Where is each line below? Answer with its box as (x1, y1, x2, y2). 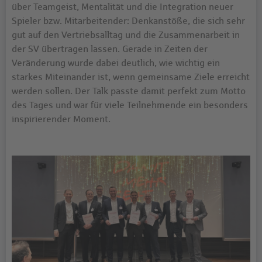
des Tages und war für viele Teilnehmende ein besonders (12, 99, 248, 111)
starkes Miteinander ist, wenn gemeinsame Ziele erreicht (12, 71, 250, 82)
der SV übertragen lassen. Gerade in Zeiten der (12, 43, 208, 54)
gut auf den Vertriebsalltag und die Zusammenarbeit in (12, 29, 240, 40)
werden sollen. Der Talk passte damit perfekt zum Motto (12, 85, 246, 96)
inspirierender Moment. (12, 113, 111, 125)
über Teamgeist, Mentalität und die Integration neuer (12, 1, 233, 12)
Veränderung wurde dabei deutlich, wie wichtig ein (12, 57, 220, 68)
